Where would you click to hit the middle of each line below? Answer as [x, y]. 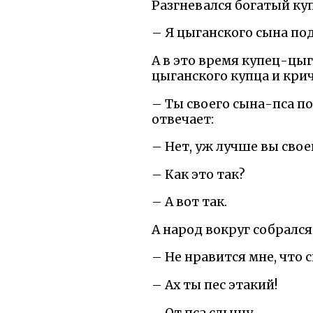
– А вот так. [189, 202]
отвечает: [183, 119]
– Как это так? [198, 174]
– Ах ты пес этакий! [214, 285]
